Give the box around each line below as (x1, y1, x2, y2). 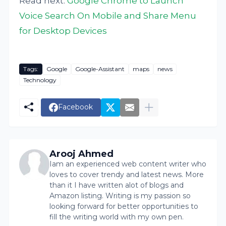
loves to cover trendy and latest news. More (49, 169, 204, 179)
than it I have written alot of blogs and (49, 180, 184, 190)
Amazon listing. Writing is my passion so (49, 191, 191, 200)
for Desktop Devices (19, 25, 107, 36)
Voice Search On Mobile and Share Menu (19, 10, 197, 21)
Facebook (58, 102, 93, 112)
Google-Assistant (75, 65, 125, 73)
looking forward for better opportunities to (49, 201, 199, 211)
